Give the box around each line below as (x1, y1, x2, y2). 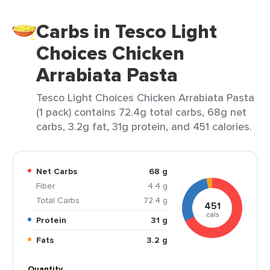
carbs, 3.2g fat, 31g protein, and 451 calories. (36, 119, 252, 134)
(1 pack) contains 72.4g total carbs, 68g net (36, 104, 246, 119)
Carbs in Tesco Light (36, 17, 217, 46)
